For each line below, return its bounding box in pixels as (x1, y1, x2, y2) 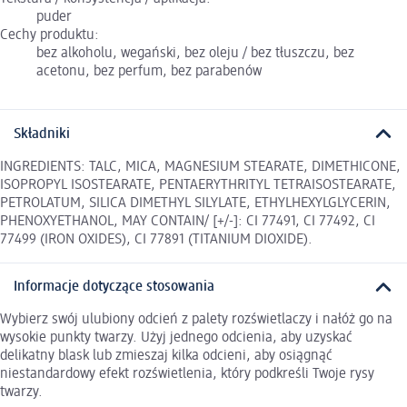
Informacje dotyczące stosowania (14, 280, 214, 295)
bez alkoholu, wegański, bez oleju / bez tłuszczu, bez (36, 46, 354, 62)
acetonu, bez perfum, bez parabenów (36, 65, 262, 80)
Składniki (14, 126, 70, 142)
